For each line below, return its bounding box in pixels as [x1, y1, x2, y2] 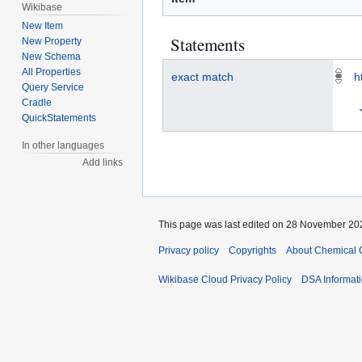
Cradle [22, 97, 53, 109]
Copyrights [229, 245, 276, 257]
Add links [82, 157, 124, 169]
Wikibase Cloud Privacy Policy [158, 274, 292, 286]
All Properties [22, 66, 82, 78]
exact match [171, 69, 234, 83]
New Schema [22, 51, 82, 63]
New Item [22, 20, 64, 32]
